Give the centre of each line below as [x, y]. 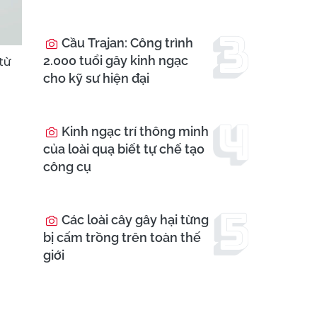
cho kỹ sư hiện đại [96, 79]
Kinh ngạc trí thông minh [134, 132]
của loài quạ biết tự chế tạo [124, 149]
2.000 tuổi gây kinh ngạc [116, 61]
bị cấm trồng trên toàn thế [122, 238]
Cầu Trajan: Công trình [126, 43]
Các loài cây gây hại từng [134, 220]
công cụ [67, 167]
